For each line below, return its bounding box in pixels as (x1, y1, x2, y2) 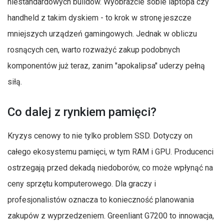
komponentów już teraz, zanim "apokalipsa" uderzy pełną (7, 60, 205, 70)
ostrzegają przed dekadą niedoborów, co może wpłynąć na (7, 162, 213, 172)
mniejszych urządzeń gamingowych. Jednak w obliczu (7, 28, 197, 38)
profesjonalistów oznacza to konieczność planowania (7, 194, 194, 204)
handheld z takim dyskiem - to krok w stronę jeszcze (7, 12, 191, 22)
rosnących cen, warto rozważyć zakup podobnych (7, 44, 180, 54)
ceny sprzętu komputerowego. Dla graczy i (7, 178, 156, 188)
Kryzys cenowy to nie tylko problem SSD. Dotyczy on (7, 130, 192, 140)
